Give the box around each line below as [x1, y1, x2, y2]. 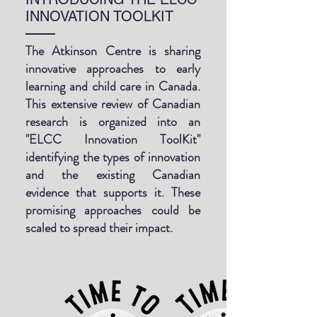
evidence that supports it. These [25, 183, 200, 202]
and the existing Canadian [25, 166, 200, 184]
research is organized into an [25, 113, 200, 131]
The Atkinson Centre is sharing [25, 42, 200, 60]
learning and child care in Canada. [25, 77, 200, 96]
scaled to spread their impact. [25, 219, 173, 237]
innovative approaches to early [25, 59, 200, 78]
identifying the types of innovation [25, 148, 200, 166]
